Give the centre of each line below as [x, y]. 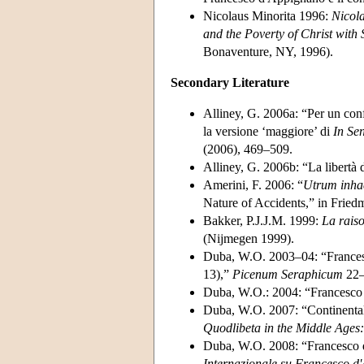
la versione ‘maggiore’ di [268, 131]
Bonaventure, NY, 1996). [268, 51]
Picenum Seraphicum [288, 274]
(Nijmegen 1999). [249, 238]
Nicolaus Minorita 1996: [267, 15]
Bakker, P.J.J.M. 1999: [262, 220]
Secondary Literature [230, 82]
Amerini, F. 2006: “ [253, 184]
